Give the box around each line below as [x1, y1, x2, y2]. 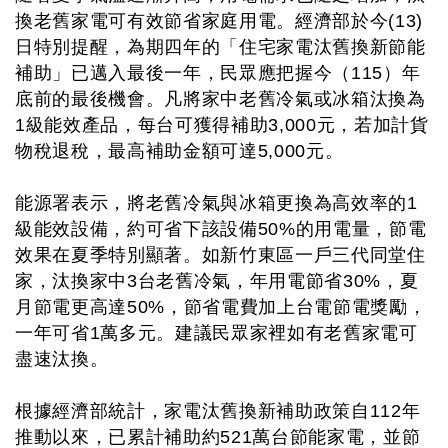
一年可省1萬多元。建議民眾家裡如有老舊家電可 [15, 323, 418, 343]
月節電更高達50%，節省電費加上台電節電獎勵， [15, 297, 427, 317]
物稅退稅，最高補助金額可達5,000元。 [15, 141, 344, 161]
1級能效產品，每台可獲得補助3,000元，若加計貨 [15, 115, 429, 135]
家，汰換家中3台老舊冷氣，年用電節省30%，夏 [15, 271, 419, 291]
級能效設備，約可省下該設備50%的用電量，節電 [15, 219, 427, 239]
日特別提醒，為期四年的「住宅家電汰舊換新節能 [15, 37, 426, 57]
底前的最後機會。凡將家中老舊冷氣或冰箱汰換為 [15, 89, 426, 109]
